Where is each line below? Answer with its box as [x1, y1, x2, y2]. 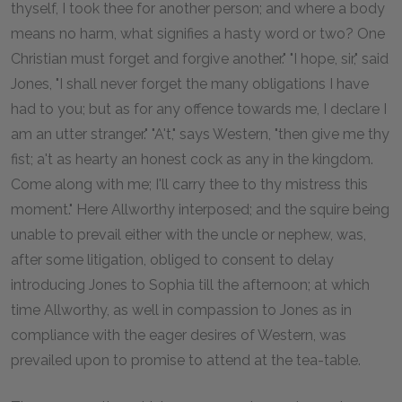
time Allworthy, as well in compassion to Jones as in [11, 301, 352, 319]
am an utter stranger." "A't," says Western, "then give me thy [11, 125, 389, 143]
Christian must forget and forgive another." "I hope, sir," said [11, 49, 389, 67]
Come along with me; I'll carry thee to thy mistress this [11, 175, 368, 193]
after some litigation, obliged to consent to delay [11, 250, 334, 268]
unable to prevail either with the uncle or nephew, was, [11, 225, 366, 243]
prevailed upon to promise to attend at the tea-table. [11, 351, 361, 369]
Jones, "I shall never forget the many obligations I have [11, 74, 369, 92]
